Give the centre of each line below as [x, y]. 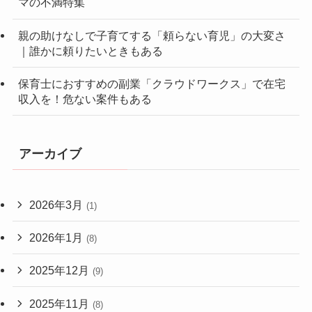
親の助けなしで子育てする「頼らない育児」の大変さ [151, 35]
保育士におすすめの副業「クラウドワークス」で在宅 [151, 83]
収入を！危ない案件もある [85, 99]
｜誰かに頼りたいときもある [90, 50]
